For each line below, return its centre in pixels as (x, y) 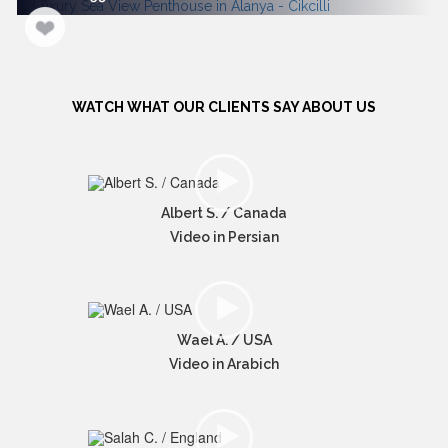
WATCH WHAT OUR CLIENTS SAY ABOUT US (224, 107)
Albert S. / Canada (224, 213)
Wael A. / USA (224, 340)
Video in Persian (224, 237)
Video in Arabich (224, 364)
